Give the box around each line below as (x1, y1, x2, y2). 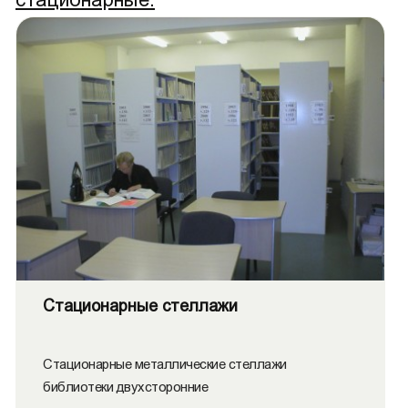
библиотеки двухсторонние (43, 379, 208, 394)
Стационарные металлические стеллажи (43, 356, 287, 372)
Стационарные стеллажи (43, 297, 238, 315)
